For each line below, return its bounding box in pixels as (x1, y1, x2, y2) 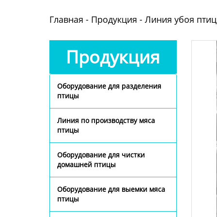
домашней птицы (57, 160, 116, 169)
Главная (49, 14, 83, 25)
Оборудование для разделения (57, 81, 161, 91)
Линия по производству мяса (57, 116, 155, 125)
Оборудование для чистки (57, 150, 145, 159)
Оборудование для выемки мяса (57, 185, 165, 194)
